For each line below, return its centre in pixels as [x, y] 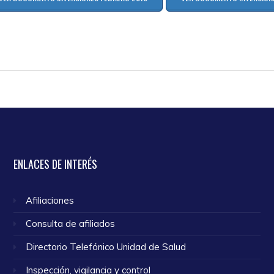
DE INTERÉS [74, 164]
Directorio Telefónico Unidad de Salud [106, 246]
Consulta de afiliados [71, 223]
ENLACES [32, 164]
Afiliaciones [50, 200]
